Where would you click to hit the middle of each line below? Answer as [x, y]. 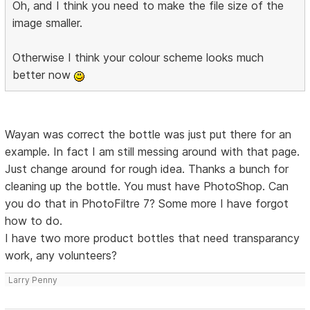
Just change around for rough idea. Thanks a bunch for [147, 169]
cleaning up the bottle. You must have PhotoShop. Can [147, 186]
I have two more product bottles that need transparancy [153, 238]
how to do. [34, 221]
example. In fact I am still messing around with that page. [153, 152]
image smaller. [48, 23]
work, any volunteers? [61, 256]
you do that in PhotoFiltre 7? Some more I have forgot [147, 204]
